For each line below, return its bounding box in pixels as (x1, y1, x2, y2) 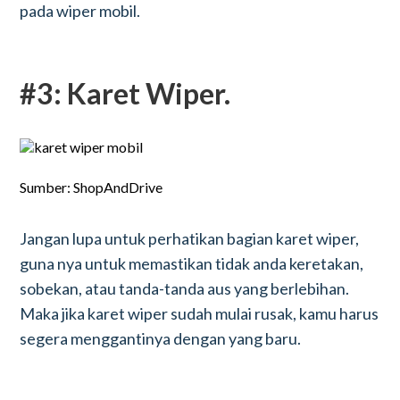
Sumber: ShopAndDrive (20, 179, 163, 196)
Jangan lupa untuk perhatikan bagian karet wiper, (20, 229, 360, 248)
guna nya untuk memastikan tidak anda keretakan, (20, 254, 364, 273)
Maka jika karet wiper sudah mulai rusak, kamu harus (20, 304, 379, 323)
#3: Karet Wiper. (20, 76, 231, 111)
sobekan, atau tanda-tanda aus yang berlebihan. (20, 279, 350, 298)
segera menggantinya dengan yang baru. (20, 329, 302, 348)
